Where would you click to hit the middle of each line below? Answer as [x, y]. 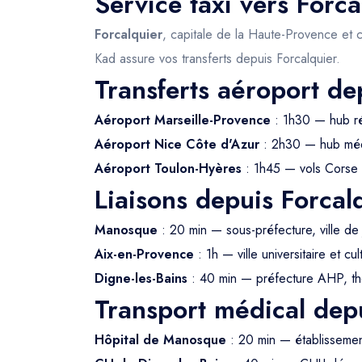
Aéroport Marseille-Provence [183, 120]
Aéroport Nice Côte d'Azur [177, 144]
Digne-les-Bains [141, 278]
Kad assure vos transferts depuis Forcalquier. [217, 59]
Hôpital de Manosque [160, 340]
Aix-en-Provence [144, 254]
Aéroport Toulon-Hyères [168, 168]
